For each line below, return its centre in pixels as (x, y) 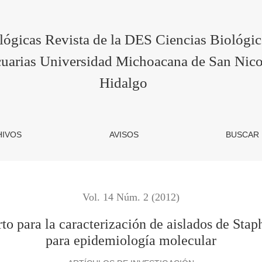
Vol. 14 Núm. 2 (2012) (131, 197)
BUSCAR (242, 135)
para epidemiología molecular (131, 240)
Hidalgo (124, 83)
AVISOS (124, 135)
